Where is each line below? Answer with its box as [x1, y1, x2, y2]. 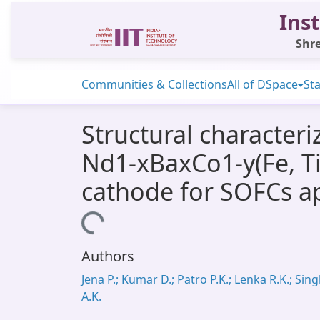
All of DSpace [227, 76, 298, 92]
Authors [81, 246, 134, 266]
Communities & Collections [81, 76, 227, 92]
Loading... [49, 213, 104, 240]
